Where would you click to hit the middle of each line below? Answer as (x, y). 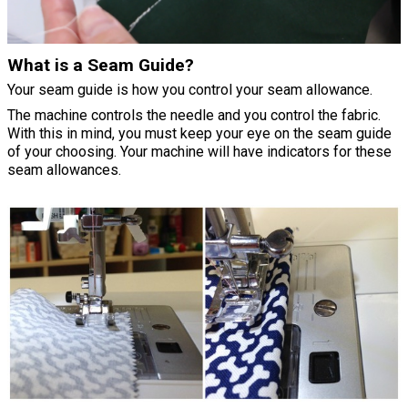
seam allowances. (64, 170)
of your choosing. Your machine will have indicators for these (199, 152)
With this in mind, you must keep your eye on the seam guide (199, 134)
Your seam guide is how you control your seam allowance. (190, 90)
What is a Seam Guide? (101, 66)
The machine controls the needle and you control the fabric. (194, 116)
